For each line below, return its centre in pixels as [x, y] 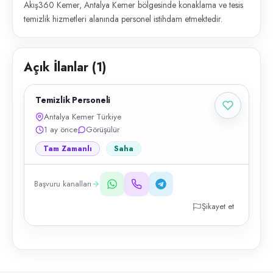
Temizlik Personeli [73, 100]
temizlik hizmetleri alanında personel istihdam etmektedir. [123, 19]
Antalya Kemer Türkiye [83, 117]
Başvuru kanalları [63, 184]
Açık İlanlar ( [60, 67]
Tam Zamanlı [68, 149]
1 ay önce [61, 129]
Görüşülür [103, 129]
